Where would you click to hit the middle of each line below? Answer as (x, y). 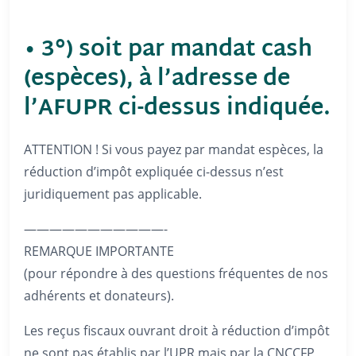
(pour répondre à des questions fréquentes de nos (176, 273)
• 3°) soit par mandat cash (168, 50)
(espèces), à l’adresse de (157, 80)
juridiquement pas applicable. (113, 194)
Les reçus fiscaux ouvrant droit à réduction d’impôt (177, 331)
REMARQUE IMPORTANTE (99, 251)
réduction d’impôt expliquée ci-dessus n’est (154, 172)
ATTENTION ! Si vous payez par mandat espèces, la (174, 149)
